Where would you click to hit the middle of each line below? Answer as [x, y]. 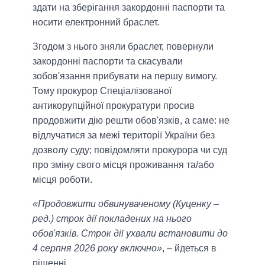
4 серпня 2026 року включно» [97, 248]
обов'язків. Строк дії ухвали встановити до [130, 234]
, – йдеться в [189, 248]
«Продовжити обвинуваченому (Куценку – [126, 204]
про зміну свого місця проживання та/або [123, 165]
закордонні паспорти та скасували [108, 62]
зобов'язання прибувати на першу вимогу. [125, 76]
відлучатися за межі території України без [124, 135]
